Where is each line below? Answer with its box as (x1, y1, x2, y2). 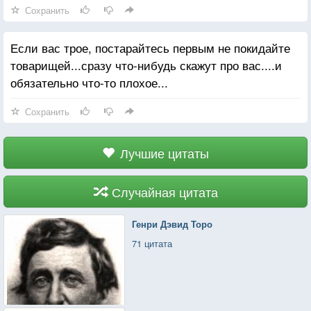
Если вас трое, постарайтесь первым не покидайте (10, 38, 290, 56)
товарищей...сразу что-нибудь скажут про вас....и (10, 56, 282, 74)
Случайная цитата (111, 182, 218, 201)
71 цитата (132, 236, 173, 250)
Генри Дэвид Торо (132, 217, 213, 230)
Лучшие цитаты (120, 143, 209, 162)
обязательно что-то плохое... (10, 73, 168, 91)
